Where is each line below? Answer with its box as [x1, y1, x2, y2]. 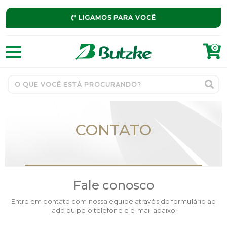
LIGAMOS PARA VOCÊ [76, 14, 156, 21]
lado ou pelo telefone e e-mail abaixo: [50, 206, 177, 214]
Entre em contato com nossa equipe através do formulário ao [11, 197, 216, 205]
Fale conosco [72, 178, 155, 193]
